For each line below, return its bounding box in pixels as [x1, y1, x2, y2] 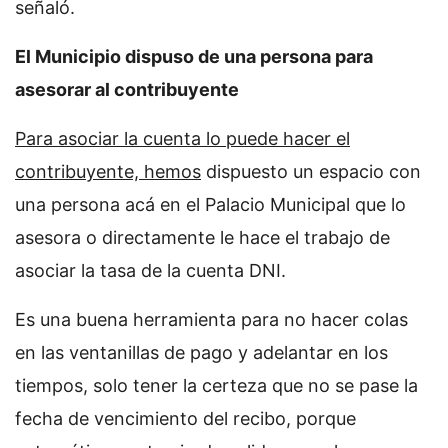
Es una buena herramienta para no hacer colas [15, 308, 408, 330]
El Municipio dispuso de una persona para [15, 45, 373, 67]
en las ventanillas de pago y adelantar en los [15, 341, 388, 363]
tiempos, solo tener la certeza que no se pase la [15, 374, 418, 396]
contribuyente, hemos [15, 160, 201, 182]
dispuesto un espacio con [201, 160, 421, 182]
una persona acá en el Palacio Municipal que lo [15, 193, 406, 215]
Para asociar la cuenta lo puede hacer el [15, 127, 350, 149]
